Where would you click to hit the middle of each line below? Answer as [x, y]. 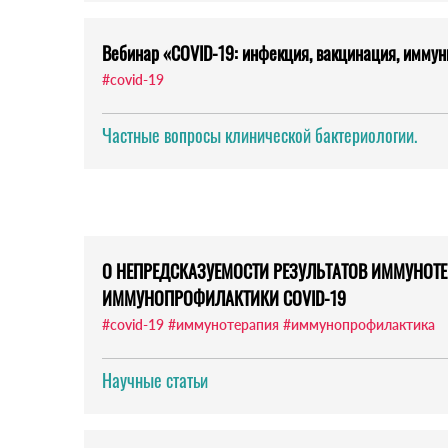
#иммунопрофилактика [359, 325]
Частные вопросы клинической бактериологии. [259, 135]
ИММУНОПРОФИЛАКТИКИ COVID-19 [224, 298]
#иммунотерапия [223, 325]
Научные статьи [155, 380]
